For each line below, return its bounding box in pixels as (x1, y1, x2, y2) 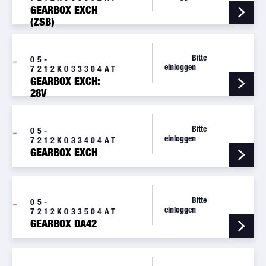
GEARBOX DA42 (30, 217, 97, 230)
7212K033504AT (30, 206, 118, 216)
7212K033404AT (30, 135, 118, 145)
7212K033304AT (30, 64, 118, 74)
